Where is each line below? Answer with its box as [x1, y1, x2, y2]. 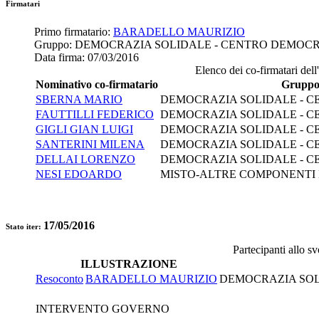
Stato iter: [6, 221, 43, 231]
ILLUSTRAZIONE [80, 257, 177, 270]
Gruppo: [34, 38, 75, 51]
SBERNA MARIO [36, 93, 122, 105]
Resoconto [36, 272, 83, 285]
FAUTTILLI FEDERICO [36, 108, 154, 120]
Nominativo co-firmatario [36, 78, 158, 90]
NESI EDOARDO [36, 167, 122, 180]
